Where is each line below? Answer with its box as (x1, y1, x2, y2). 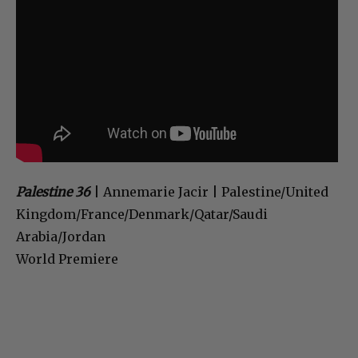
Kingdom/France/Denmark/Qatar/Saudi (16, 206, 268, 223)
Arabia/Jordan (16, 229, 112, 245)
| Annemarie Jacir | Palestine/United (90, 184, 328, 201)
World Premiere (16, 251, 118, 268)
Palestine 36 (16, 184, 90, 201)
